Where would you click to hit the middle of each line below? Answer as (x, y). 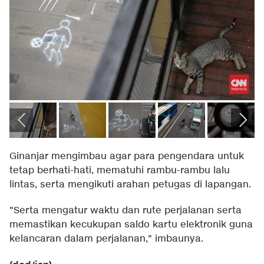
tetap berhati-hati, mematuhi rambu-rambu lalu (120, 171)
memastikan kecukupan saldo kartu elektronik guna (131, 225)
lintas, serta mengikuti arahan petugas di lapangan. (130, 185)
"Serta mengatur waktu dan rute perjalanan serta (126, 211)
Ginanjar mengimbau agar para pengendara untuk (127, 157)
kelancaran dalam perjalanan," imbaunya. (106, 239)
